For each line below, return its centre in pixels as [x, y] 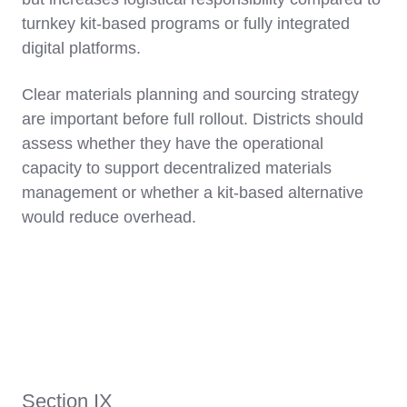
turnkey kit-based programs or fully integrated [186, 24]
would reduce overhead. [109, 218]
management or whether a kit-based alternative [193, 193]
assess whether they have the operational [173, 144]
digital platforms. [81, 49]
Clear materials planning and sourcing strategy [190, 95]
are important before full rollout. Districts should [193, 119]
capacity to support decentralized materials [177, 169]
